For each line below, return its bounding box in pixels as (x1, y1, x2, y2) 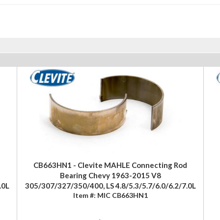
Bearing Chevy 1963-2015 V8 (59, 170, 161, 180)
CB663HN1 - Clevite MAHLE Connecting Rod (33, 160, 187, 169)
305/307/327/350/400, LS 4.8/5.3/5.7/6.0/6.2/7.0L (25, 181, 196, 190)
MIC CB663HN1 (97, 191, 148, 199)
